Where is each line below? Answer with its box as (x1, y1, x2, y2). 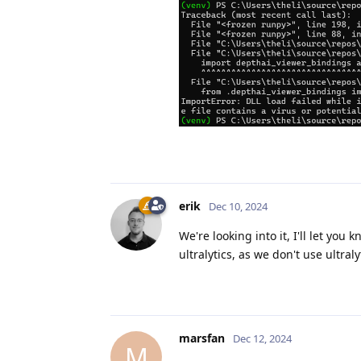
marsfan (179, 330, 225, 346)
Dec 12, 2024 (233, 331, 292, 346)
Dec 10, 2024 (209, 199, 268, 214)
